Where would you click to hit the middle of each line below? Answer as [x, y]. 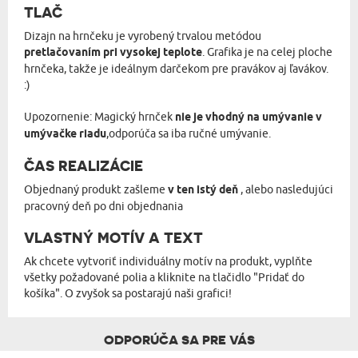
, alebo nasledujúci [287, 189]
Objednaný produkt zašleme [96, 189]
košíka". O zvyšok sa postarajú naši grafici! [128, 293]
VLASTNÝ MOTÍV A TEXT [113, 238]
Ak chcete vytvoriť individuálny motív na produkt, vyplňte [168, 261]
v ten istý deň [204, 190]
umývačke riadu [65, 134]
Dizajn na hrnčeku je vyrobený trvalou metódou [143, 36]
